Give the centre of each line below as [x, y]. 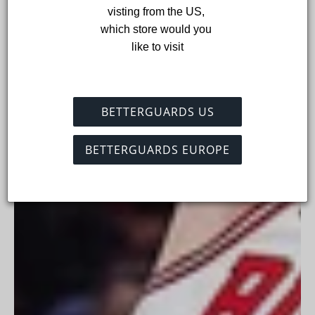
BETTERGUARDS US [157, 111]
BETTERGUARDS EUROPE [157, 149]
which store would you [157, 29]
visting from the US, [157, 11]
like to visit [157, 46]
